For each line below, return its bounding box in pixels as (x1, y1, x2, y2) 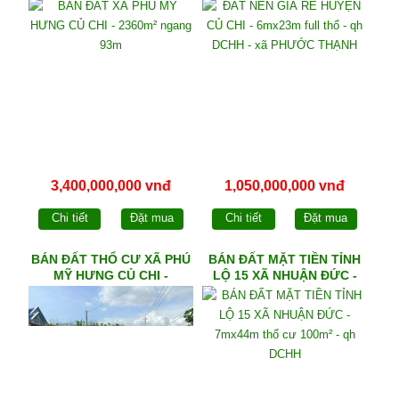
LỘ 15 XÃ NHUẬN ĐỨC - (212, 267, 357, 282)
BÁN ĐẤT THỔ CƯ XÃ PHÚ (30, 251, 191, 266)
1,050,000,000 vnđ (224, 178, 346, 194)
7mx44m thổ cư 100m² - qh (204, 283, 366, 298)
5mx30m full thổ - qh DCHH (28, 283, 193, 298)
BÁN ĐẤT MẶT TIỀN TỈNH (208, 251, 362, 266)
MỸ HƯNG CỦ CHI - (53, 267, 168, 282)
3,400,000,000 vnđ (50, 178, 171, 194)
